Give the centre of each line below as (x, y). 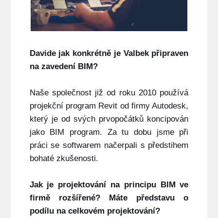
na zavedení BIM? (64, 67)
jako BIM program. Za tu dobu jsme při (109, 132)
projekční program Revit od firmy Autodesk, (109, 106)
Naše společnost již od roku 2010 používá (109, 93)
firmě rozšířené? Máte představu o (109, 198)
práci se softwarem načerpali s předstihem (109, 145)
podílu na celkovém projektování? (95, 211)
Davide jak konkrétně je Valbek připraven (109, 54)
